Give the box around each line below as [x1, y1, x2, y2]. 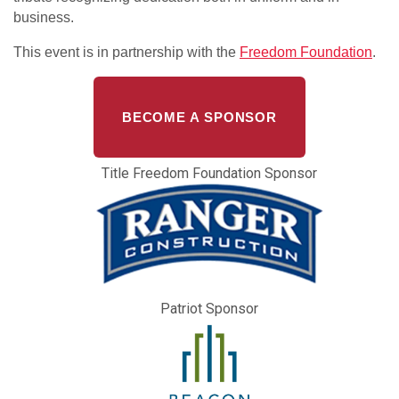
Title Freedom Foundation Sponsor [102, 164, 317, 182]
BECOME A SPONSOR [121, 109, 278, 125]
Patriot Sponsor [160, 299, 258, 317]
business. [13, 9, 77, 25]
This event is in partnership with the [13, 44, 240, 60]
